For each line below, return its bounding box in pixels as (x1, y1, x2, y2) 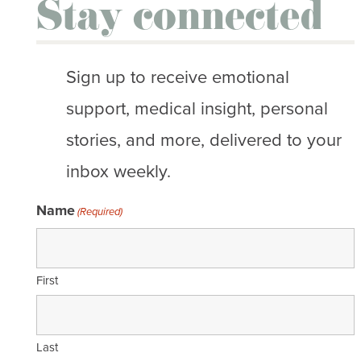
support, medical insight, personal (66, 94, 329, 120)
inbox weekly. (66, 157, 172, 183)
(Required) (77, 203, 123, 219)
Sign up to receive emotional (66, 63, 290, 89)
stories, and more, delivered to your (66, 126, 342, 151)
